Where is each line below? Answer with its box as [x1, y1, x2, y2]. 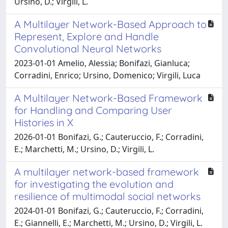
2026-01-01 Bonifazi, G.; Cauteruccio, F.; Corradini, [14, 131, 204, 142]
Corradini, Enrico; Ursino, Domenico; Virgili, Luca [14, 69, 201, 81]
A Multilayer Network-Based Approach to [14, 17, 207, 31]
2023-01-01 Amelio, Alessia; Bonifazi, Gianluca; [14, 57, 190, 69]
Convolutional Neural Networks [14, 42, 161, 55]
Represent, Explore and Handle [14, 30, 159, 43]
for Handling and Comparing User [14, 103, 172, 117]
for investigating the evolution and [14, 177, 174, 190]
